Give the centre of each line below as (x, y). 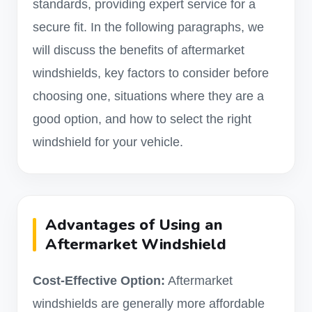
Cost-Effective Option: (99, 281)
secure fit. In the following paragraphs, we (148, 27)
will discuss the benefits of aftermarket (139, 50)
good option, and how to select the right (142, 119)
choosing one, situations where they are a (148, 96)
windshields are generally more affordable (149, 304)
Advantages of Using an (134, 225)
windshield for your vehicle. (108, 142)
